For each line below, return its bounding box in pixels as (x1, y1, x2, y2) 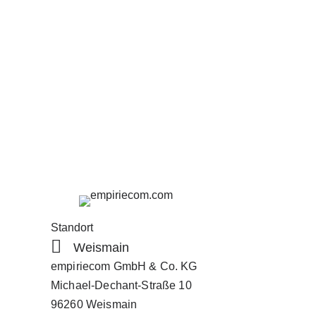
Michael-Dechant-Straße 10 (51, 279, 192, 292)
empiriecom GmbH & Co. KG (51, 260, 197, 273)
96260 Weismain (51, 298, 138, 311)
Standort (51, 221, 93, 234)
